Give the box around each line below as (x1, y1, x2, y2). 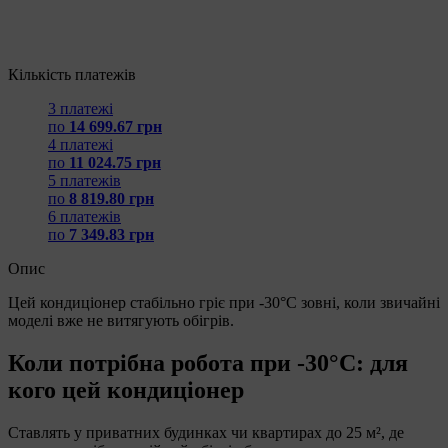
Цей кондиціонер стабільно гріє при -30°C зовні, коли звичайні (8, 293, 440, 311)
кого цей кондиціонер (8, 376, 244, 403)
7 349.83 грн (69, 225, 154, 243)
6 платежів (48, 207, 121, 225)
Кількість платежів (8, 65, 136, 83)
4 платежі (48, 135, 113, 153)
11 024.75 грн (69, 153, 161, 171)
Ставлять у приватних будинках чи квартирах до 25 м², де (8, 423, 404, 441)
